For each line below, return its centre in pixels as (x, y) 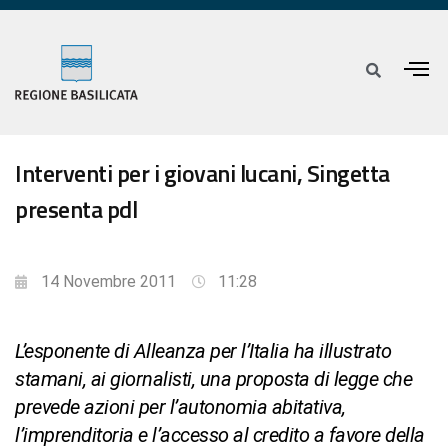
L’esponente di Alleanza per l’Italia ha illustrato (203, 351)
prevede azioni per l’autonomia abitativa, (180, 407)
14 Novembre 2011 (108, 282)
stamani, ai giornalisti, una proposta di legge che (213, 379)
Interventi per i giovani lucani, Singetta (202, 173)
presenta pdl (76, 209)
